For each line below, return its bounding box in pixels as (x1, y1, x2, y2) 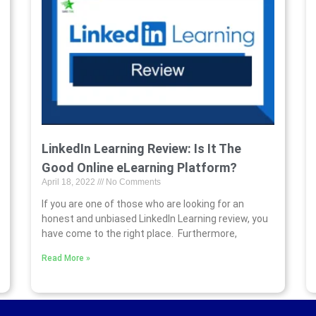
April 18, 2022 (42, 176, 97, 187)
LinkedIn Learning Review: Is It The (42, 140, 241, 156)
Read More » (42, 253, 90, 263)
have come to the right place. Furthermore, (42, 227, 237, 239)
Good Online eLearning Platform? (42, 159, 237, 175)
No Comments (104, 176, 161, 187)
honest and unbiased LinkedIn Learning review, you (42, 212, 268, 224)
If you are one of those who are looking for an (42, 197, 244, 209)
